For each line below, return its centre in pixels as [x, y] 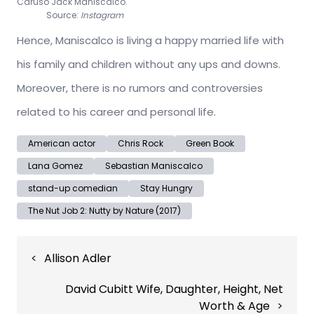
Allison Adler [78, 259]
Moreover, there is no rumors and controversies [140, 88]
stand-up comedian [73, 189]
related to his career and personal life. [116, 112]
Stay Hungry [166, 189]
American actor [62, 144]
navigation [45, 261]
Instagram [102, 15]
